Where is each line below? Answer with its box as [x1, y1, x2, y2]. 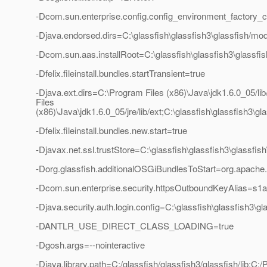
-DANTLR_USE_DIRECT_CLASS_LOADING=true [36, 219, 234, 232]
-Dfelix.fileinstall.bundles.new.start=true [36, 124, 187, 137]
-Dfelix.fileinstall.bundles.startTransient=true [36, 67, 205, 80]
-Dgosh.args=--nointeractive [36, 238, 145, 252]
